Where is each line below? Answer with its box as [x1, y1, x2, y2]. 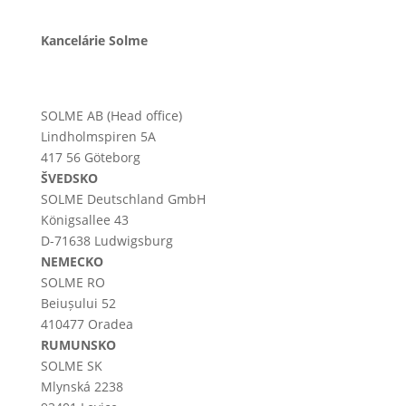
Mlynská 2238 [40, 378, 123, 396]
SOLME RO [40, 274, 105, 292]
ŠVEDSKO [40, 169, 98, 188]
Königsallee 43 [40, 211, 129, 229]
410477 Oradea [40, 315, 133, 333]
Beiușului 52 [40, 295, 116, 313]
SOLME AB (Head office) [40, 107, 182, 125]
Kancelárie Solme [40, 32, 148, 50]
